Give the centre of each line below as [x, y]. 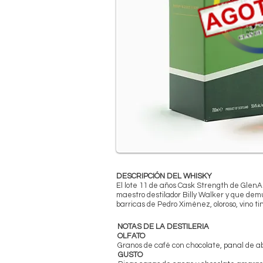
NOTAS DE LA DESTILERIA [163, 226]
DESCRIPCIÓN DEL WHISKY [164, 176]
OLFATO [131, 236]
